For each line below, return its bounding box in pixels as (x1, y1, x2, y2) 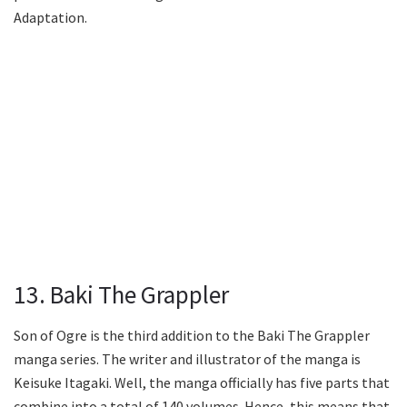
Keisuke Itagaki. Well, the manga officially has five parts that (14, 372, 390, 392)
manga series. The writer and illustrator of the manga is (14, 349, 361, 368)
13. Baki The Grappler (14, 279, 229, 311)
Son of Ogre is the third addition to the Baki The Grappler (14, 325, 370, 344)
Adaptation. (14, 8, 87, 27)
